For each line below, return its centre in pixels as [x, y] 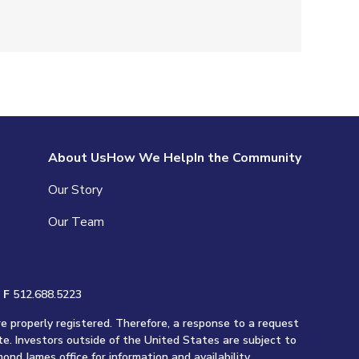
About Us [77, 157]
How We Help [150, 157]
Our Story [75, 190]
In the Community [248, 157]
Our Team [76, 222]
